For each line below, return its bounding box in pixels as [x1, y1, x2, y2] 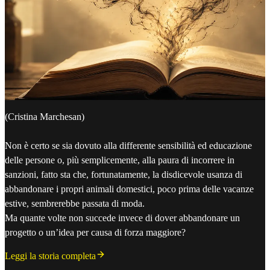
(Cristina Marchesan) [5, 111, 84, 122]
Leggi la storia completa [5, 251, 96, 262]
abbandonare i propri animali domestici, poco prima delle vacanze [5, 184, 254, 195]
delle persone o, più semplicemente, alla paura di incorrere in [5, 155, 234, 166]
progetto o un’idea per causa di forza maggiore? [5, 227, 186, 238]
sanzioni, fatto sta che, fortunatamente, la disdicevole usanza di [5, 169, 242, 180]
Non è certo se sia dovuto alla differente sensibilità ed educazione [5, 140, 252, 151]
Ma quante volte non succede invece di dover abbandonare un [5, 213, 240, 224]
